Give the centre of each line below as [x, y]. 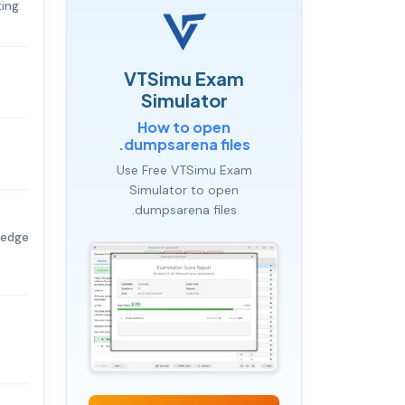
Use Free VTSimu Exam [184, 170]
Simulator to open [184, 189]
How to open [184, 127]
